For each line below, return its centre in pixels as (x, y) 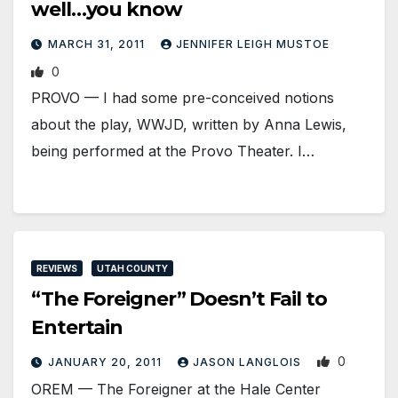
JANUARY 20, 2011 (107, 362)
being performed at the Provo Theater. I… (173, 151)
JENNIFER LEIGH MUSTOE (253, 44)
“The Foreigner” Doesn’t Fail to (179, 299)
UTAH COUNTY (132, 269)
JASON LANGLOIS (249, 362)
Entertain (77, 328)
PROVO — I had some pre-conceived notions (183, 98)
